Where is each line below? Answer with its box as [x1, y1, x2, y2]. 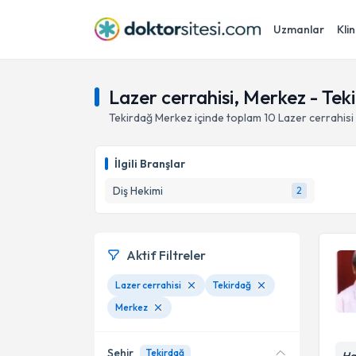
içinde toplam [192, 110, 261, 125]
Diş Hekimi [113, 184, 163, 198]
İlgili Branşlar [114, 157, 185, 171]
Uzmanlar [273, 22, 324, 37]
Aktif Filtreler [126, 247, 206, 263]
